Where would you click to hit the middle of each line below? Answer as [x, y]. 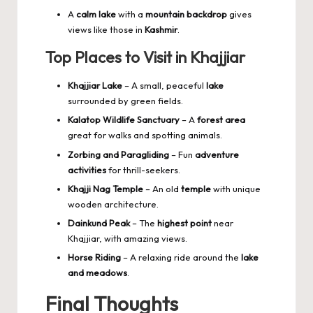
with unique [236, 188]
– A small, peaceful [164, 86]
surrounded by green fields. [125, 101]
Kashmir [161, 30]
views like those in [106, 30]
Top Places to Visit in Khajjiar [145, 58]
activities [87, 169]
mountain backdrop [186, 14]
